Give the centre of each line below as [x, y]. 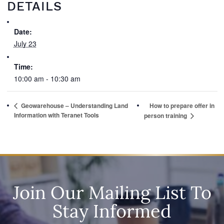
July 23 [25, 43]
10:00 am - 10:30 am [47, 78]
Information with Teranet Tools [56, 115]
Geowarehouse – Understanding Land [73, 106]
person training [166, 116]
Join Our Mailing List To [112, 193]
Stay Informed [112, 211]
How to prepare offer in [182, 106]
